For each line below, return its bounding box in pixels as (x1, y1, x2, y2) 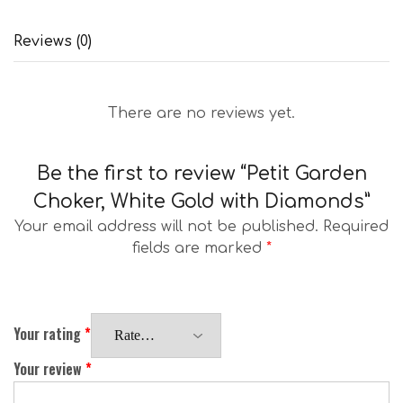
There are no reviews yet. (108, 105, 295, 122)
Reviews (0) (13, 33, 92, 50)
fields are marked (131, 240, 266, 257)
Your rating (13, 323, 85, 345)
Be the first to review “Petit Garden (36, 163, 367, 185)
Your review (13, 358, 85, 381)
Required (323, 219, 389, 236)
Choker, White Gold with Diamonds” (32, 191, 371, 213)
